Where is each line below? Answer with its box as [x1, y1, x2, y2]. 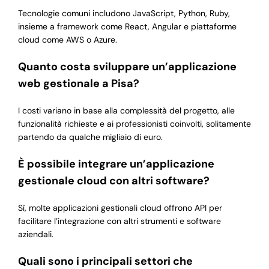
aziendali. [17, 229, 53, 240]
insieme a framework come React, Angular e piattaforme [17, 21, 237, 32]
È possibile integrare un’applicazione [17, 157, 214, 172]
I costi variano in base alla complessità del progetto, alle [17, 105, 235, 116]
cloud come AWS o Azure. [17, 34, 117, 46]
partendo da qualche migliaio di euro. [17, 131, 163, 143]
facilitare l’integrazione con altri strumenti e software [17, 216, 221, 227]
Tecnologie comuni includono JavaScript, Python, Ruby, [17, 8, 230, 19]
